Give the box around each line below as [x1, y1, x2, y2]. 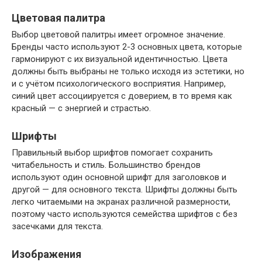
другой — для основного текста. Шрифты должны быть [12, 184, 237, 195]
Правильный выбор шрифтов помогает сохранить [12, 147, 213, 158]
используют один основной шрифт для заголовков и [12, 172, 226, 183]
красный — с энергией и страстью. [12, 103, 151, 114]
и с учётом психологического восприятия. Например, [12, 78, 226, 89]
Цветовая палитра [12, 12, 105, 25]
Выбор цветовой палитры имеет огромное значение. [12, 29, 225, 40]
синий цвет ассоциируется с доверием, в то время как [12, 91, 232, 102]
